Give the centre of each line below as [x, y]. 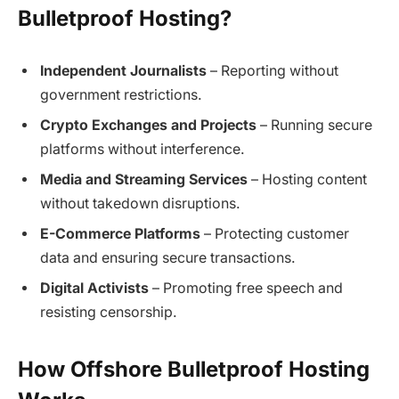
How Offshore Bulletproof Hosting [194, 369]
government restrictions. [121, 95]
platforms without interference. [142, 150]
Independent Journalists [123, 71]
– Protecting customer [275, 234]
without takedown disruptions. [140, 204]
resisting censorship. [109, 313]
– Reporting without [273, 71]
